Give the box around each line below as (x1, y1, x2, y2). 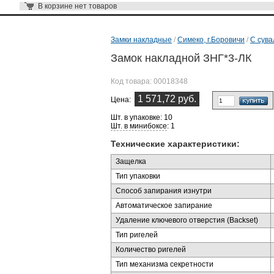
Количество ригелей (116, 245, 186, 254)
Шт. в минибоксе (111, 122, 167, 130)
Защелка (116, 157, 146, 166)
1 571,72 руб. (138, 94, 196, 104)
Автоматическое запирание (116, 201, 212, 210)
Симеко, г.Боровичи (177, 35, 245, 44)
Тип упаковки (116, 172, 160, 180)
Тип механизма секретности (116, 260, 213, 268)
